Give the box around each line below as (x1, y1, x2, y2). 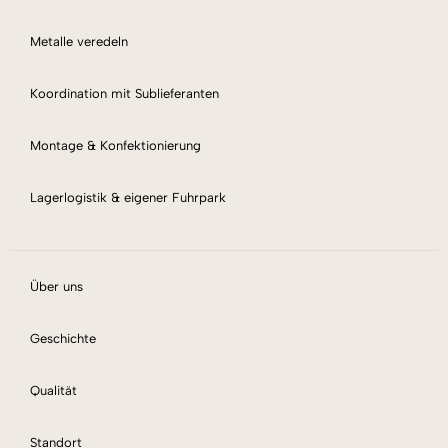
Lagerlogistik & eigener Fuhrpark (30, 189, 226, 205)
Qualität (30, 382, 77, 398)
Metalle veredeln (30, 33, 128, 49)
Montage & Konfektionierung (30, 137, 201, 153)
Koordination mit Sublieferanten (30, 85, 219, 101)
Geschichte (30, 330, 96, 346)
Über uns (30, 278, 83, 294)
